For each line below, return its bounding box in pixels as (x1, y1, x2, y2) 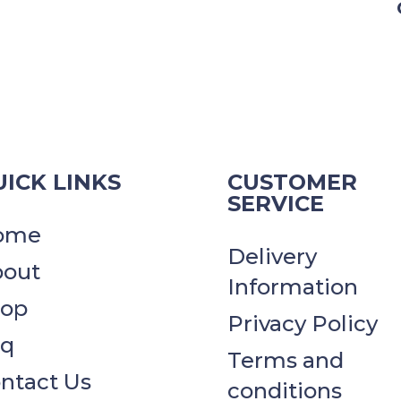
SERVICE (226, 191, 324, 218)
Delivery (226, 243, 317, 270)
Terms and (226, 347, 344, 374)
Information (226, 274, 358, 301)
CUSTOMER (226, 169, 357, 196)
